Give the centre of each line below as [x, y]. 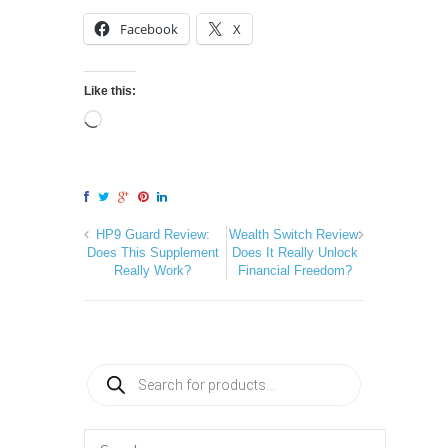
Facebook [149, 29]
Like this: [110, 91]
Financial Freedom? [295, 271]
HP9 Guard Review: [152, 235]
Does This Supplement [152, 253]
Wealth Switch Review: [295, 235]
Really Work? [153, 271]
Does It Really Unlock [295, 253]
